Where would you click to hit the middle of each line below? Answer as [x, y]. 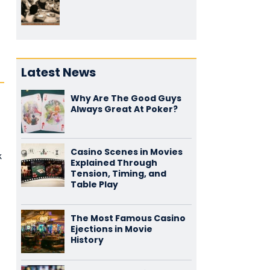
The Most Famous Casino [128, 218]
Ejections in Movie [111, 229]
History [87, 240]
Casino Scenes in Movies [126, 152]
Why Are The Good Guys [126, 98]
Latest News [58, 72]
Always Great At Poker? [124, 109]
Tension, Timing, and [118, 174]
